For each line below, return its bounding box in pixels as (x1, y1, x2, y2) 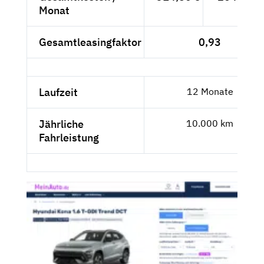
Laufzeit (39, 85, 78, 100)
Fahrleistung (39, 131, 99, 145)
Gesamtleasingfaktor (39, 35, 141, 49)
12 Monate (186, 85, 233, 98)
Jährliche (39, 117, 84, 131)
